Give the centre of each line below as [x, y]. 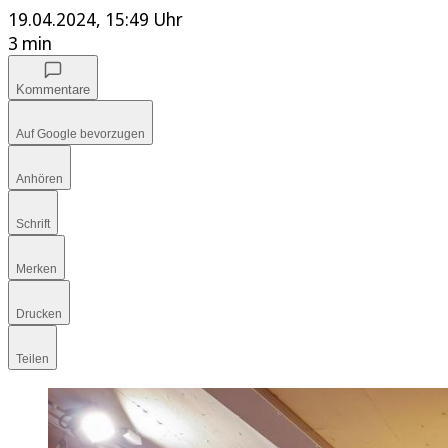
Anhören [39, 179]
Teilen [32, 359]
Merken [36, 269]
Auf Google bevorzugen [80, 134]
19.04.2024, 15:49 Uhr [95, 19]
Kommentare [53, 90]
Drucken [39, 314]
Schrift [33, 224]
